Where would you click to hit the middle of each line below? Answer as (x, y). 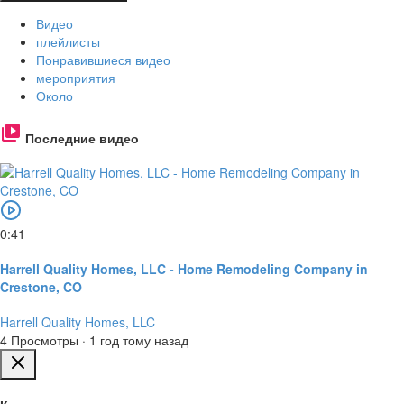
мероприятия (76, 78)
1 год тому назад (139, 340)
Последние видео (80, 138)
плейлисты (68, 42)
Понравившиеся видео (103, 60)
